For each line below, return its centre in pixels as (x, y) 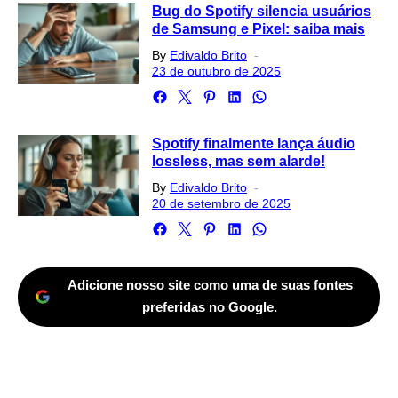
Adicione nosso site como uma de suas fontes (210, 285)
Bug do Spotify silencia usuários (261, 11)
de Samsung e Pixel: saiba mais (258, 29)
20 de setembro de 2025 (221, 203)
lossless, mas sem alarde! (238, 161)
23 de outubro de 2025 (216, 71)
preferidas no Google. (210, 307)
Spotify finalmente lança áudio (253, 143)
